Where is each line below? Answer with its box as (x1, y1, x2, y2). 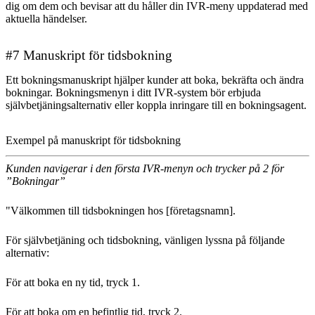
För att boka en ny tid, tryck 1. (6, 276, 140, 289)
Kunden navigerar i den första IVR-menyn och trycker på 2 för (6, 162, 284, 175)
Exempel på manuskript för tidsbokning (6, 134, 184, 147)
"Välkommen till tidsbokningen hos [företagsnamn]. (6, 205, 236, 217)
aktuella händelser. (6, 13, 87, 25)
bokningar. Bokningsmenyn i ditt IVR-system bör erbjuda (6, 86, 261, 99)
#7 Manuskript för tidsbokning (6, 48, 172, 63)
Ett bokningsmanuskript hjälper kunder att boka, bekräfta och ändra (6, 74, 304, 86)
